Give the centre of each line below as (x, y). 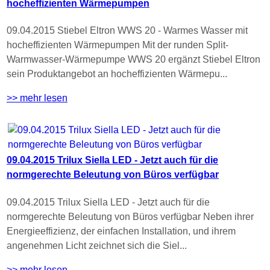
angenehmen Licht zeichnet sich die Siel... (97, 245)
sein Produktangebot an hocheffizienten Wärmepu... (117, 74)
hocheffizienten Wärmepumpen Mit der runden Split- (118, 45)
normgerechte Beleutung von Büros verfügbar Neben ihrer (130, 216)
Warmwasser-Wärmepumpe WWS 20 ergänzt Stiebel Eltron (133, 60)
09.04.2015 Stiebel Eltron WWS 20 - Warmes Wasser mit (127, 31)
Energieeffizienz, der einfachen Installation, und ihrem (121, 231)
